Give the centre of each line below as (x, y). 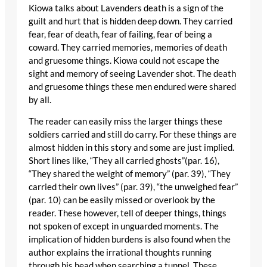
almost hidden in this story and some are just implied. (131, 148)
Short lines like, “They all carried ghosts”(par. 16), (124, 161)
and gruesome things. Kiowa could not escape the (124, 60)
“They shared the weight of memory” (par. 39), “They (130, 174)
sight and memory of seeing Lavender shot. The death (132, 73)
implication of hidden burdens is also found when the (130, 240)
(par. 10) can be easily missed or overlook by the (122, 200)
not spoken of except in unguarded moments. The (124, 226)
